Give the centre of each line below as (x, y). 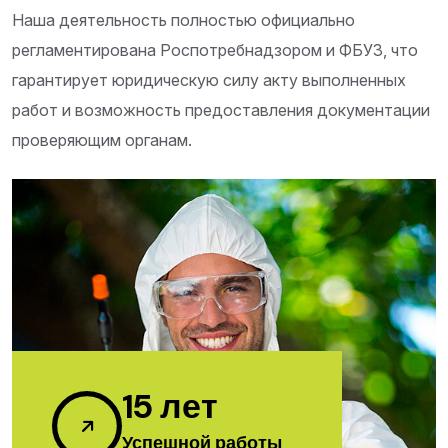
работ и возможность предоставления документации (221, 110)
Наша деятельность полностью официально (183, 20)
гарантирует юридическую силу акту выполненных (209, 80)
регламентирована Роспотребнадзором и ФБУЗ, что (215, 50)
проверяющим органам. (102, 140)
